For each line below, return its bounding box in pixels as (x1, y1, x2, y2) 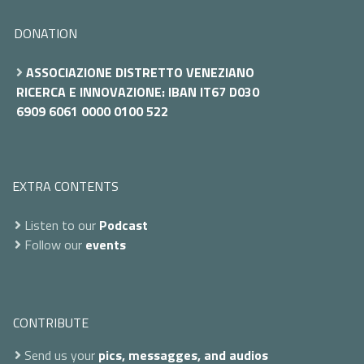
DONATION (14, 23, 77, 43)
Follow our (21, 234, 85, 254)
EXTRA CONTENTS (12, 175, 119, 196)
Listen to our (21, 214, 99, 235)
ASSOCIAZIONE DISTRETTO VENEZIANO (26, 62, 254, 82)
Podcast (99, 214, 148, 235)
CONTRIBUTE (13, 312, 89, 332)
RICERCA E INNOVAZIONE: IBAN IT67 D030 (16, 81, 259, 102)
